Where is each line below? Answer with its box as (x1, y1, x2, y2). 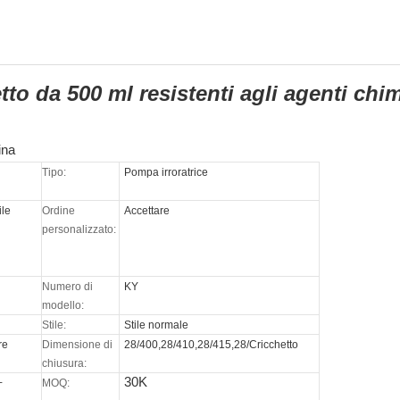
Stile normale (124, 319, 189, 332)
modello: (42, 299, 85, 312)
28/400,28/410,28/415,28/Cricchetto (124, 338, 299, 352)
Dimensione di (42, 338, 113, 352)
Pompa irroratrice (124, 166, 209, 179)
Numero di (42, 280, 94, 294)
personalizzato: (42, 223, 117, 237)
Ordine (42, 204, 76, 218)
